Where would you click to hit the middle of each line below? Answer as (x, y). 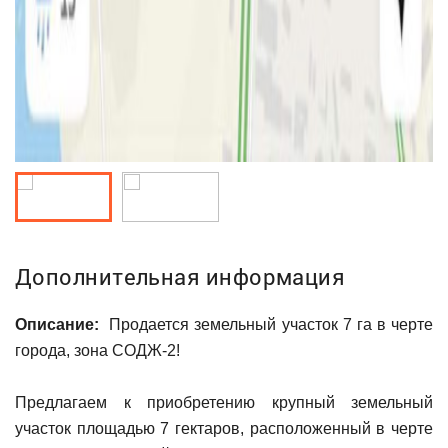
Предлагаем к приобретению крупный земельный (224, 402)
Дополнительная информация (180, 276)
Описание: (57, 324)
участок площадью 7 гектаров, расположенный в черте (224, 428)
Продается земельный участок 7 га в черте (266, 324)
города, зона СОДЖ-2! (97, 350)
